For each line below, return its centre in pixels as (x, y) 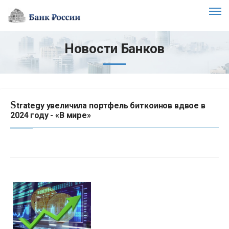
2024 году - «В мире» (51, 115)
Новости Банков (114, 48)
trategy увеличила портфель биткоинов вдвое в (111, 105)
